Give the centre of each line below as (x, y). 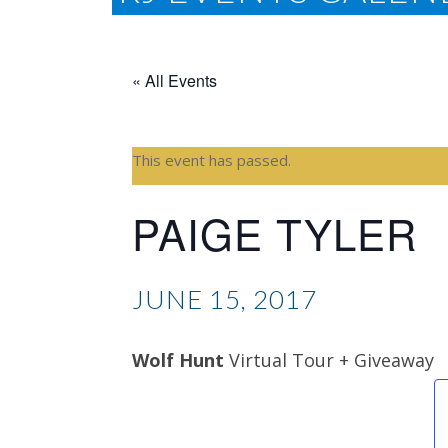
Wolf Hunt (178, 359)
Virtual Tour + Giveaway (329, 359)
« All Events (174, 80)
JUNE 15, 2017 (224, 298)
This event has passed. (211, 159)
